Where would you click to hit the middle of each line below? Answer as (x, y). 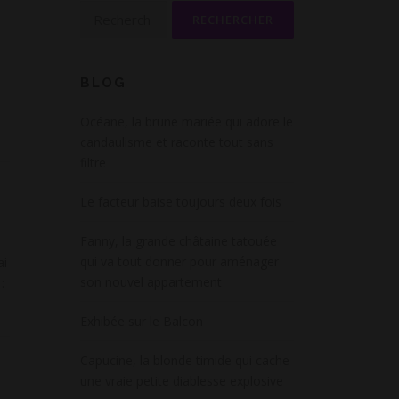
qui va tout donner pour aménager (179, 261)
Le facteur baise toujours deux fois (181, 202)
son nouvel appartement (151, 282)
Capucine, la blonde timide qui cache (185, 360)
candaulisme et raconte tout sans (177, 142)
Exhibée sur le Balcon (142, 321)
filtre (93, 163)
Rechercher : (115, 10)
